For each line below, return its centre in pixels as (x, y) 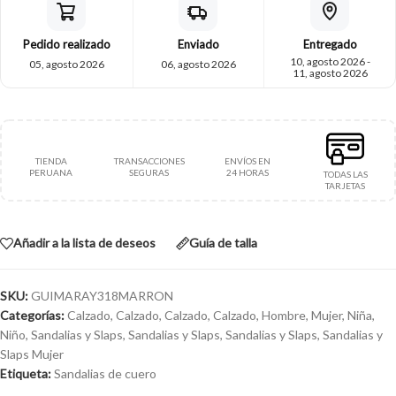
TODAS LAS (345, 174)
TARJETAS (345, 186)
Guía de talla (223, 243)
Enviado (198, 44)
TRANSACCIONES (149, 160)
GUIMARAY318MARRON (102, 295)
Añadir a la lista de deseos (84, 243)
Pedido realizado (66, 44)
